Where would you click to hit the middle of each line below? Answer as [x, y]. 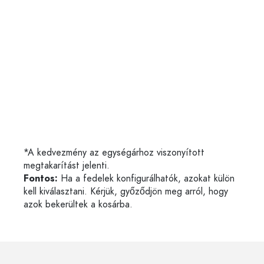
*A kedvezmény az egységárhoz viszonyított [114, 152]
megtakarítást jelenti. [67, 165]
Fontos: [41, 178]
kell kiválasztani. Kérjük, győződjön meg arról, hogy [126, 191]
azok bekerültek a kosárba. [78, 204]
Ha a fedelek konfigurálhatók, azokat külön [146, 178]
